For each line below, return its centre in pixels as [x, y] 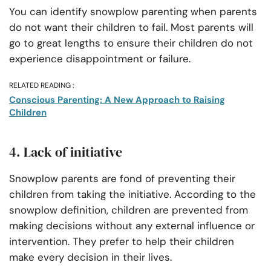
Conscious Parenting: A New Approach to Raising [117, 100]
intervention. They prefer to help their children [122, 242]
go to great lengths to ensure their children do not [131, 43]
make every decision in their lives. [90, 257]
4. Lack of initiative [66, 152]
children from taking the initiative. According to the [132, 194]
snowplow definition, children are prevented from [129, 210]
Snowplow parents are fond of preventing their [122, 179]
